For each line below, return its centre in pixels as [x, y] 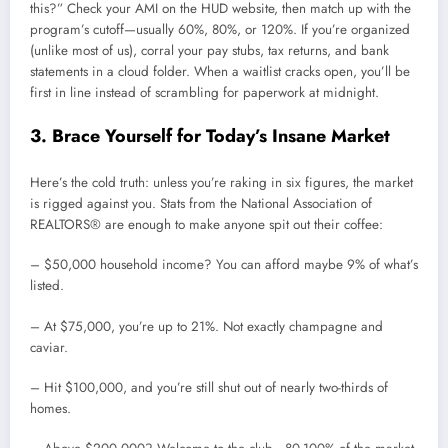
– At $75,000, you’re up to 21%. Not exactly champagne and [206, 326]
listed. [47, 286]
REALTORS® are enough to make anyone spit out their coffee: [206, 225]
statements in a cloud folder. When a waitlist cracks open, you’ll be [220, 72]
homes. [50, 408]
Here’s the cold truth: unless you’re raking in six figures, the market [221, 183]
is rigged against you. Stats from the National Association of [201, 204]
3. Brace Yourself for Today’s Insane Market [210, 135]
